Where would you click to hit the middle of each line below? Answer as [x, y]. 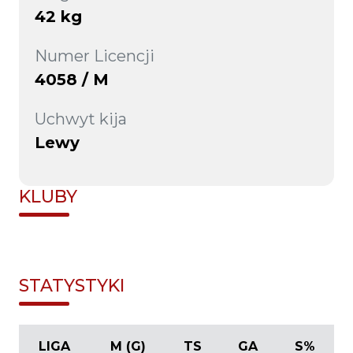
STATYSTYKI [72, 285]
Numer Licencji [95, 56]
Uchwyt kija [81, 119]
